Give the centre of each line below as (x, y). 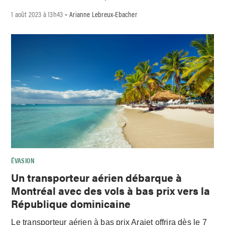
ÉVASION (23, 160)
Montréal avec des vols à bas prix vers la (111, 190)
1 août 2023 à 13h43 (37, 14)
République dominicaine (71, 203)
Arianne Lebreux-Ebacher (103, 14)
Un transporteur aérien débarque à (97, 177)
